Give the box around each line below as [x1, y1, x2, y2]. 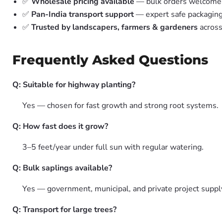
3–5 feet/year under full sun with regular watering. [22, 142, 204, 153]
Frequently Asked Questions [12, 52, 208, 68]
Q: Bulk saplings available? [12, 163, 112, 173]
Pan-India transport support [31, 9, 134, 20]
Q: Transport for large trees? [12, 204, 116, 215]
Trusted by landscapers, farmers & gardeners [31, 22, 198, 33]
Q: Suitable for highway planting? [12, 79, 135, 90]
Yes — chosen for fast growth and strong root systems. [22, 100, 219, 111]
